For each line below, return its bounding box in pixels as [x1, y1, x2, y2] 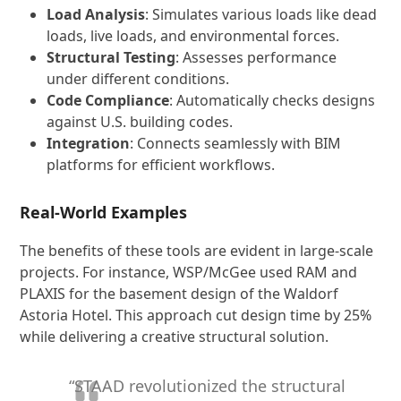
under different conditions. [47, 69, 230, 89]
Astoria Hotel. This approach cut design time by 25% [20, 305, 372, 325]
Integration [47, 133, 131, 153]
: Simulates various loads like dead [145, 4, 378, 24]
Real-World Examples [20, 201, 188, 223]
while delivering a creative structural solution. [20, 327, 329, 346]
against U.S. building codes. [47, 112, 234, 132]
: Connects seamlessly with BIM [130, 133, 342, 153]
